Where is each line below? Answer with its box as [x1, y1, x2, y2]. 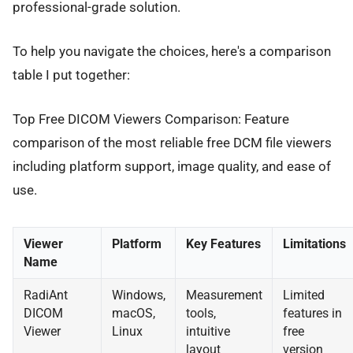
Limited [282, 287, 325, 303]
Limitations [282, 236, 346, 251]
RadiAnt [23, 287, 68, 303]
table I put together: [13, 67, 130, 84]
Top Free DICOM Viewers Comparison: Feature [13, 111, 289, 128]
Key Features [185, 236, 261, 251]
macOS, [111, 305, 155, 321]
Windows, [111, 287, 165, 303]
